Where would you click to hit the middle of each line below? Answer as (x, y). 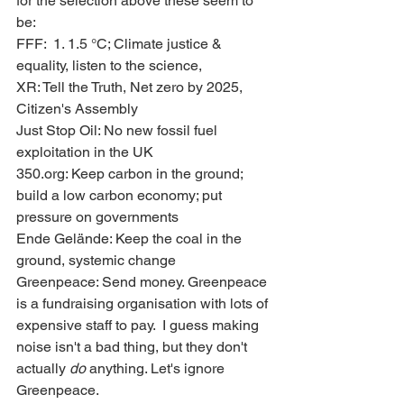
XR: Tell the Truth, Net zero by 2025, (131, 87)
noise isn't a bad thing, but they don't (133, 346)
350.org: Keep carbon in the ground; (131, 173)
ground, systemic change (96, 260)
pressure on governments (97, 216)
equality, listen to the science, (109, 65)
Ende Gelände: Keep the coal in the (131, 238)
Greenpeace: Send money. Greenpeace (143, 281)
